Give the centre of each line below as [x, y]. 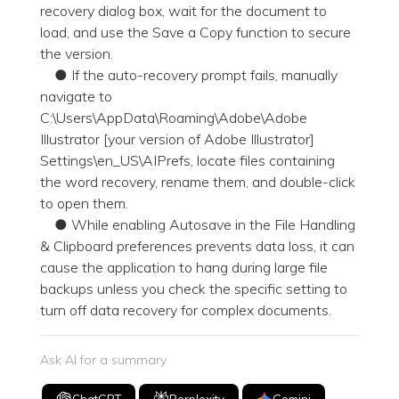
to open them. [84, 204]
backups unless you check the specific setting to [194, 289]
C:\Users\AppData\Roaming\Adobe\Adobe [174, 118]
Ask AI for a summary [103, 360]
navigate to [76, 97]
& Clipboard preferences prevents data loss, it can [197, 246]
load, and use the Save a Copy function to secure [195, 33]
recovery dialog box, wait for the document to [183, 11]
